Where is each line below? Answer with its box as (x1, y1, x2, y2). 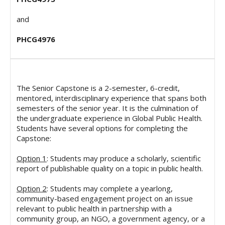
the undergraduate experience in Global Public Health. (17, 113, 202, 124)
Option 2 (17, 183, 47, 194)
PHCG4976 (17, 34, 55, 45)
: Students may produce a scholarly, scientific (47, 153, 201, 164)
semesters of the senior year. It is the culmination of (17, 103, 198, 114)
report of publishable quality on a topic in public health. (17, 163, 205, 174)
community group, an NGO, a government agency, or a (17, 213, 205, 224)
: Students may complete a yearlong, (47, 183, 173, 194)
